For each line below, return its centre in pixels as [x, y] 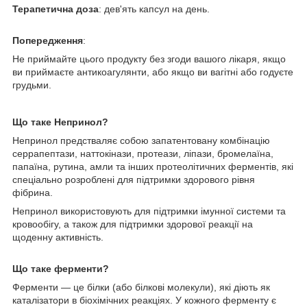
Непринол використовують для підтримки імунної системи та [149, 211]
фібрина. [33, 192]
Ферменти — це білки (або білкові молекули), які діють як [141, 287]
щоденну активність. [58, 237]
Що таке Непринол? [60, 122]
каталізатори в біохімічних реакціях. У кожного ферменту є [144, 300]
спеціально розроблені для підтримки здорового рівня [134, 179]
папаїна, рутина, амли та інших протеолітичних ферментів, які [153, 166]
